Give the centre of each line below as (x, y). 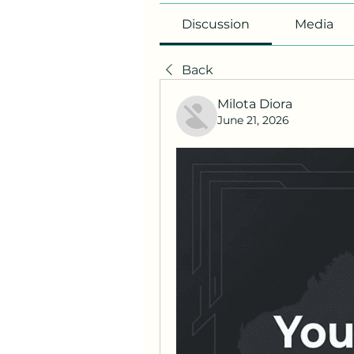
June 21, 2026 (253, 120)
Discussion (216, 24)
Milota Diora (255, 104)
